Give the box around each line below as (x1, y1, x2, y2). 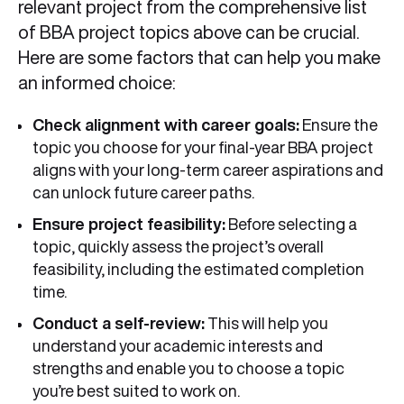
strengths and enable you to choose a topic (32, 360, 344, 377)
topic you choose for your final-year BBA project (32, 139, 373, 156)
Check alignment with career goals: (32, 116, 299, 133)
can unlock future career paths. (32, 184, 254, 201)
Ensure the (299, 116, 378, 133)
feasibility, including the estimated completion (32, 261, 364, 278)
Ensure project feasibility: (32, 216, 225, 233)
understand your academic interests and (32, 337, 323, 354)
